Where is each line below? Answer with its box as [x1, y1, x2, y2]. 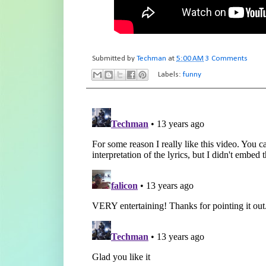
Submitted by [92, 55, 137, 63]
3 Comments [205, 55, 248, 63]
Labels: [158, 71, 183, 79]
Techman [137, 55, 166, 63]
